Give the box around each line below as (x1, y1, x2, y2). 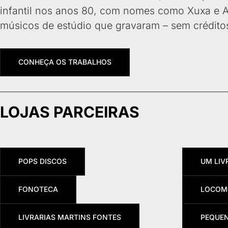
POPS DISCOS (18, 157, 67, 166)
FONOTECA (18, 185, 58, 194)
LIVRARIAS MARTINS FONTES (18, 213, 121, 222)
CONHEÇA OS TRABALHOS (18, 58, 111, 67)
